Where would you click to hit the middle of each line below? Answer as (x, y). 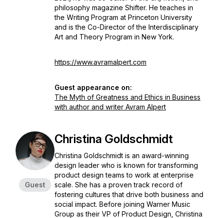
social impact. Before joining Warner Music (122, 204)
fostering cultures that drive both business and (129, 194)
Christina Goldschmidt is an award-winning (122, 155)
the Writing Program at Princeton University (123, 17)
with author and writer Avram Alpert (110, 107)
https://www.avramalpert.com (100, 62)
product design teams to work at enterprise (124, 175)
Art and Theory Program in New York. (114, 37)
